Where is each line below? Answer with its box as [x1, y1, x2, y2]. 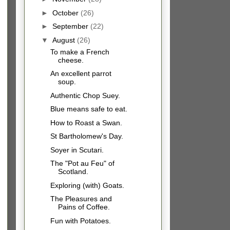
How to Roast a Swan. [50, 118, 122, 127]
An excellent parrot [50, 69, 111, 78]
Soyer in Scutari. [50, 145, 104, 154]
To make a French [50, 47, 109, 56]
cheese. [57, 55, 84, 64]
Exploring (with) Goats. [50, 181, 124, 189]
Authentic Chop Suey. [50, 91, 120, 100]
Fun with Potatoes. [50, 216, 111, 225]
